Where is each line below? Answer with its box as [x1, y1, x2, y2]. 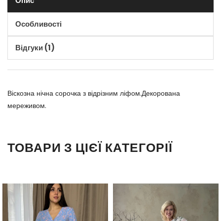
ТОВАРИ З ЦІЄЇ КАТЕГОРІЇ [7, 139, 173, 157]
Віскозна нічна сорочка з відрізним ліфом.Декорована [7, 88, 180, 99]
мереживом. [7, 101, 46, 111]
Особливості [15, 19, 62, 30]
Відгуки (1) [15, 42, 55, 53]
